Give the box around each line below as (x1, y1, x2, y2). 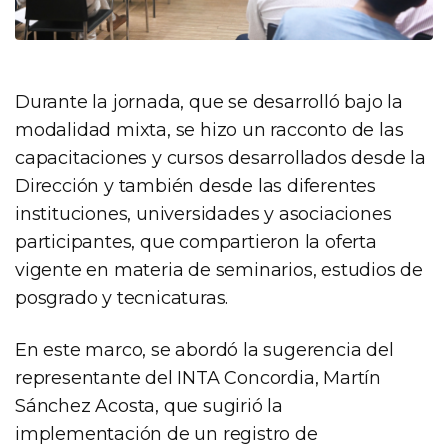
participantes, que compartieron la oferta (15, 231, 377, 254)
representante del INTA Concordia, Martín (15, 367, 381, 390)
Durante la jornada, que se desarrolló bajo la (15, 91, 403, 114)
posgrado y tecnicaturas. (15, 287, 229, 310)
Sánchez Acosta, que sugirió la (15, 395, 284, 418)
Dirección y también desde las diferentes (15, 175, 376, 198)
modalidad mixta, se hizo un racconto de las (15, 119, 404, 142)
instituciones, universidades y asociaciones (15, 203, 392, 226)
